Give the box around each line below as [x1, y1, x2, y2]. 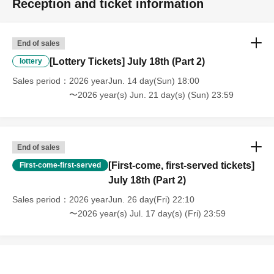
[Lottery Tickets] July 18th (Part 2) [50, 56, 205, 67]
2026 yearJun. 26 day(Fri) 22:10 [69, 194, 194, 205]
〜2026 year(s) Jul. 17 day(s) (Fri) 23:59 [69, 209, 226, 219]
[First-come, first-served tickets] [108, 160, 254, 171]
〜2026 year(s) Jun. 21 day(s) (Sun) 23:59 [69, 90, 234, 100]
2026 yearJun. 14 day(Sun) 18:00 [69, 76, 199, 86]
